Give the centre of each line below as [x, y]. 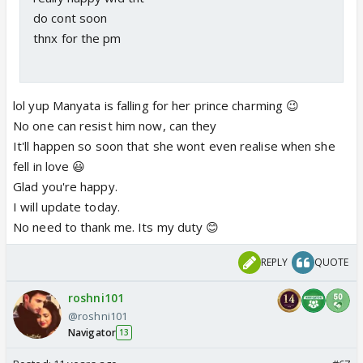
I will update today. [66, 206]
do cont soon [70, 17]
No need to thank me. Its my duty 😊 [116, 226]
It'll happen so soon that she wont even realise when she [174, 145]
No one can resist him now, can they [115, 125]
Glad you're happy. [65, 186]
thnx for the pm [77, 38]
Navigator [92, 332]
